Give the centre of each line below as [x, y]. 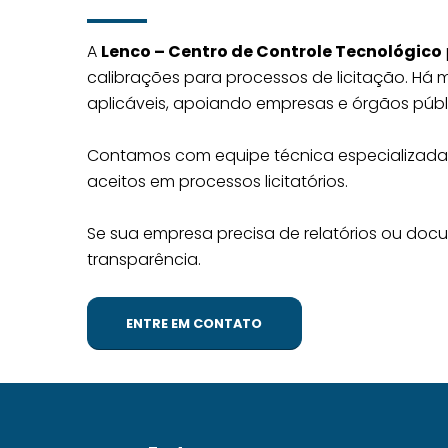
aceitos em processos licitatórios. [217, 181]
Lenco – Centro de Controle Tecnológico [271, 51]
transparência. [144, 259]
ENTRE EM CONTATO [194, 323]
